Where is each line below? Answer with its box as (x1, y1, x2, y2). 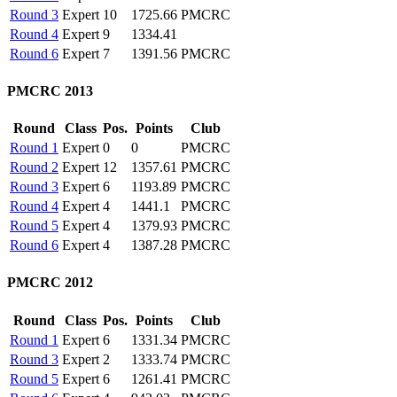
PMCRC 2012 (7, 275, 93, 291)
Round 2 (10, 160, 58, 175)
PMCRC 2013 (7, 82, 93, 98)
